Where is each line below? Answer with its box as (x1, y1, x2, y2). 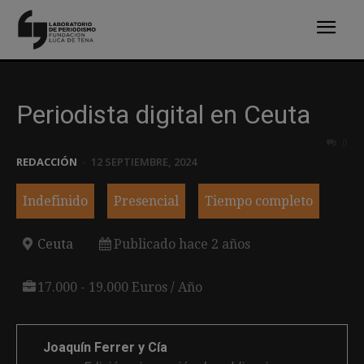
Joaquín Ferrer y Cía (43, 339, 167, 355)
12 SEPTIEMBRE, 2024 (91, 154, 197, 169)
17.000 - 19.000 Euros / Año (37, 279, 202, 295)
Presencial (114, 193, 179, 209)
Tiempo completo (205, 193, 313, 209)
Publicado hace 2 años (114, 236, 250, 252)
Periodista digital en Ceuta (16, 98, 310, 130)
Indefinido (23, 193, 88, 209)
